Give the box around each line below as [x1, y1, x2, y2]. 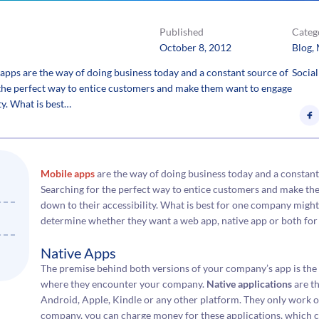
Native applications [206, 277, 293, 290]
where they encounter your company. [41, 277, 207, 290]
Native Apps [41, 244, 117, 261]
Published [159, 25, 204, 38]
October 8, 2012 [159, 41, 231, 53]
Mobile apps [41, 167, 95, 180]
